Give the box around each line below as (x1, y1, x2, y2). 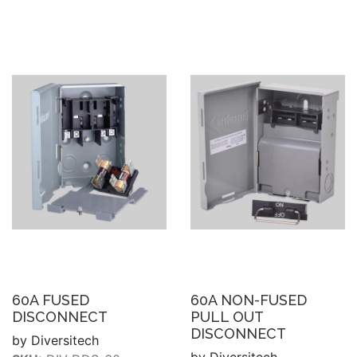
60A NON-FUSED (190, 291, 307, 308)
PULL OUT (190, 308, 263, 325)
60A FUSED (12, 291, 89, 308)
